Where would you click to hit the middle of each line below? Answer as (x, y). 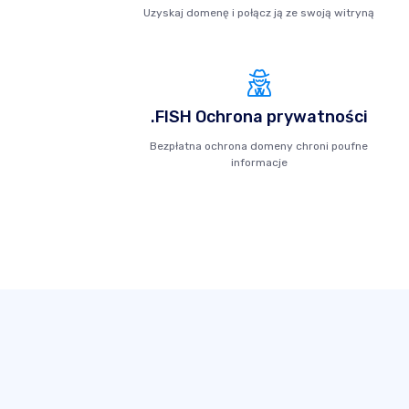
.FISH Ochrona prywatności (259, 117)
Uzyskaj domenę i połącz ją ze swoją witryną (259, 13)
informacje (259, 163)
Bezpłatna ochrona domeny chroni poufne (259, 146)
